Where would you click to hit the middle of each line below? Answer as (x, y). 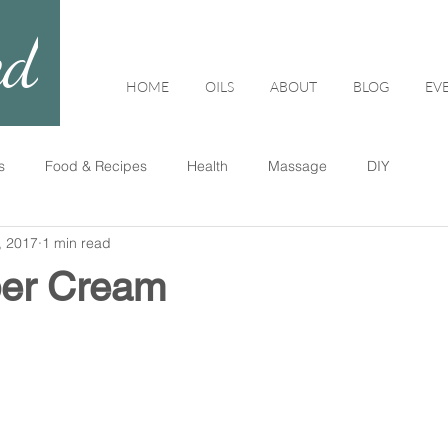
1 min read (76, 242)
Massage (297, 165)
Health (207, 165)
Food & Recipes (96, 165)
